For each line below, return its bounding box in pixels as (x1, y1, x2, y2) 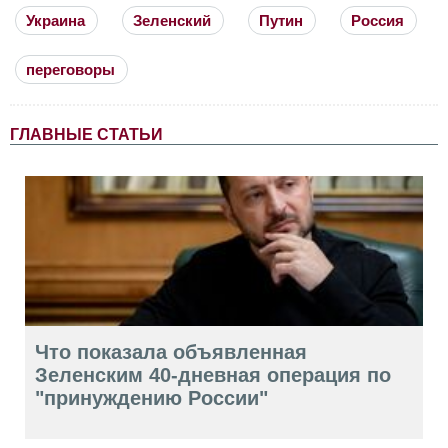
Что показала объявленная (35, 340, 307, 363)
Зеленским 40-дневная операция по (35, 363, 391, 386)
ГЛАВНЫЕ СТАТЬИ (10, 125, 163, 143)
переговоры (26, 60, 115, 78)
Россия (351, 11, 404, 29)
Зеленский (133, 11, 211, 29)
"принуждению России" (35, 386, 268, 409)
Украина (26, 11, 85, 29)
